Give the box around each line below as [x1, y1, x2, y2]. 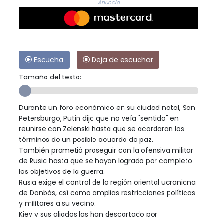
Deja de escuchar [90, 55, 153, 65]
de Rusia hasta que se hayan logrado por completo [19, 156, 192, 166]
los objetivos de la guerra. [19, 167, 105, 177]
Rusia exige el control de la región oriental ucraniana [19, 177, 196, 187]
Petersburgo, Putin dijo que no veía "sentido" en [19, 113, 179, 124]
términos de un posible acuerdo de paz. [19, 135, 153, 145]
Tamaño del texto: [19, 72, 81, 82]
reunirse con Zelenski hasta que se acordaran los [19, 124, 184, 134]
